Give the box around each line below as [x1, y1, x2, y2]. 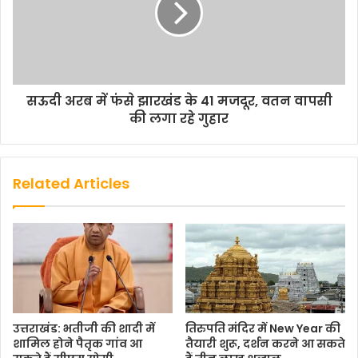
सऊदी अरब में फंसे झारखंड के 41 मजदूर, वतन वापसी [26, 92, 332, 110]
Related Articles [13, 173, 129, 193]
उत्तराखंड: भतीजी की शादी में [13, 320, 155, 336]
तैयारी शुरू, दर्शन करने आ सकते [185, 335, 345, 352]
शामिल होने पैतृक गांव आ [13, 335, 142, 352]
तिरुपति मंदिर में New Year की [185, 320, 340, 336]
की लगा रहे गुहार [129, 109, 229, 128]
